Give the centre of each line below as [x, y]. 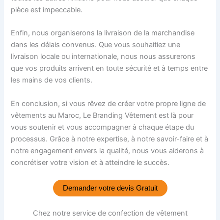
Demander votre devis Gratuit [110, 188]
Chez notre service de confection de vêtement [110, 213]
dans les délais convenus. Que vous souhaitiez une [96, 45]
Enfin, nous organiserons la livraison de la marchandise [103, 33]
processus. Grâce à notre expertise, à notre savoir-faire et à [110, 139]
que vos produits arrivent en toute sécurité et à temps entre [110, 69]
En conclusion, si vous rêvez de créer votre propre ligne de [109, 103]
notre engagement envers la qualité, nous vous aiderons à [108, 151]
